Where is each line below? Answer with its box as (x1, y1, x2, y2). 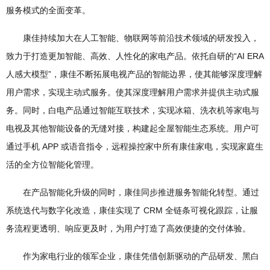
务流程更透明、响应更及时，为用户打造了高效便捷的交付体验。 (6, 224, 251, 233)
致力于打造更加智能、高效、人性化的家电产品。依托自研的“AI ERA (6, 51, 264, 61)
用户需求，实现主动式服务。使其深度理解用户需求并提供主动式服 (6, 87, 259, 97)
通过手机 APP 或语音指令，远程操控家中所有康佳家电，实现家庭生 (6, 142, 263, 151)
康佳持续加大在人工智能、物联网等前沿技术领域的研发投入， (6, 33, 259, 43)
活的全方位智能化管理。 (6, 160, 99, 169)
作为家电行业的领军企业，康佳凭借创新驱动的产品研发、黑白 (6, 251, 259, 261)
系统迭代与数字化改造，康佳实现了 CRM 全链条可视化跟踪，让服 (6, 206, 258, 215)
